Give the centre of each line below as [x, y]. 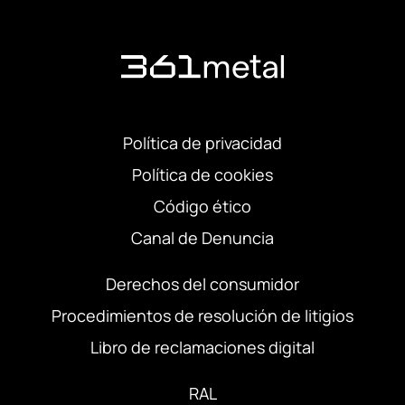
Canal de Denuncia [202, 238]
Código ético [202, 207]
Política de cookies [202, 175]
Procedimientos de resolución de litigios [202, 316]
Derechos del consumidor [202, 284]
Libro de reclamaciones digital [202, 348]
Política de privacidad [202, 143]
